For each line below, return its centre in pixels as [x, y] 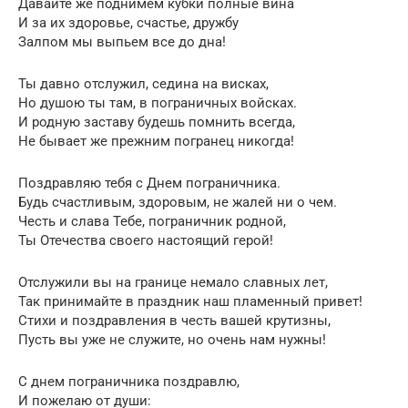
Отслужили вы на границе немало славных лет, [173, 282]
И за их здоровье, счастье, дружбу [128, 22]
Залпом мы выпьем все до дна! [122, 41]
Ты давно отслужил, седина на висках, [143, 83]
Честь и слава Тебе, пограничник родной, [152, 221]
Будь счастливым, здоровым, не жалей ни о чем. [178, 202]
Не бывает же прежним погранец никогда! [156, 141]
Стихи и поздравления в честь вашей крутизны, [174, 320]
